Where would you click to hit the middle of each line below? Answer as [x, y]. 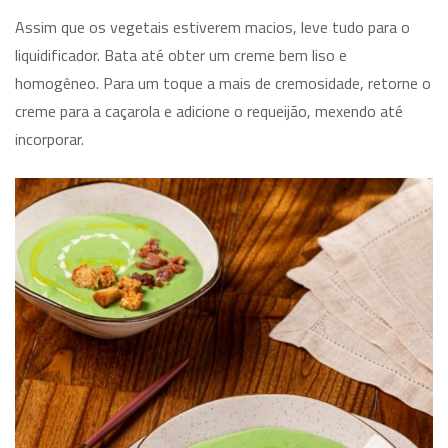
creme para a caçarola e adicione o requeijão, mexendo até [209, 111]
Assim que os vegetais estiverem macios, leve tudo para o [212, 27]
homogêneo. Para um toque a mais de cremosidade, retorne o [223, 83]
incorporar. [49, 139]
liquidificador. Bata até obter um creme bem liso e [181, 55]
